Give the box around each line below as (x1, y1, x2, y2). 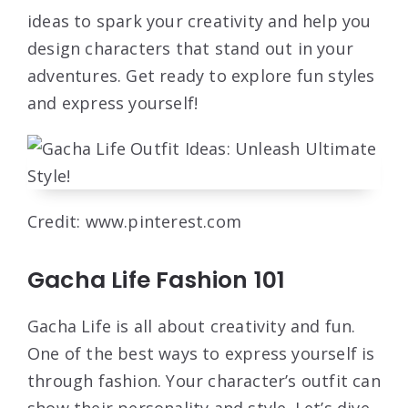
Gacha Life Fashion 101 (27, 264, 286, 297)
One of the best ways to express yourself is (27, 342, 375, 365)
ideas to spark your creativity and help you (27, 10, 372, 33)
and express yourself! (27, 92, 199, 115)
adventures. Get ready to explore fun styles (27, 65, 375, 87)
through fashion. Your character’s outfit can (27, 370, 381, 393)
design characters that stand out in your (27, 37, 354, 60)
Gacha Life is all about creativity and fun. (27, 315, 356, 338)
